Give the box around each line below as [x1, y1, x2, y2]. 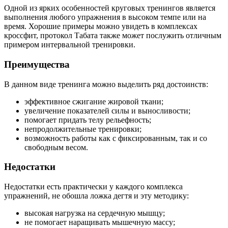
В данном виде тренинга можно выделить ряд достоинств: [4, 79, 208, 89]
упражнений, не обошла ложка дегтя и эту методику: [4, 191, 189, 201]
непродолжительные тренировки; [24, 124, 141, 133]
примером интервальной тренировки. [4, 40, 135, 49]
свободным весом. [24, 142, 88, 152]
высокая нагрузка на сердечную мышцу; [24, 209, 165, 218]
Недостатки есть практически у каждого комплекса [4, 182, 183, 191]
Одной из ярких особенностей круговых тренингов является [4, 4, 215, 13]
